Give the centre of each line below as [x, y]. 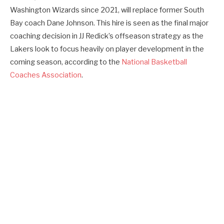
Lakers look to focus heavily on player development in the [107, 49]
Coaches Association [46, 75]
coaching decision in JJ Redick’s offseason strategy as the [107, 36]
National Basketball [154, 62]
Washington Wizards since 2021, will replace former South [107, 10]
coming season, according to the [66, 62]
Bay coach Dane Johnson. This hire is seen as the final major [109, 23]
